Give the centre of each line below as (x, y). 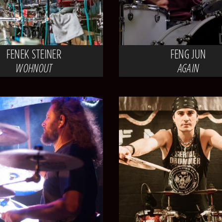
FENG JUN (188, 54)
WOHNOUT (34, 68)
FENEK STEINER (34, 54)
